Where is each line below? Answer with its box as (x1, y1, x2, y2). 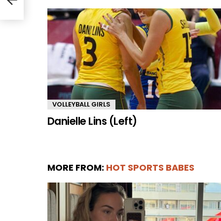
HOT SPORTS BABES (106, 161, 194, 174)
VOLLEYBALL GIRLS (52, 99, 110, 109)
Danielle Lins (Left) (47, 113, 137, 128)
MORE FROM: (47, 161, 106, 174)
